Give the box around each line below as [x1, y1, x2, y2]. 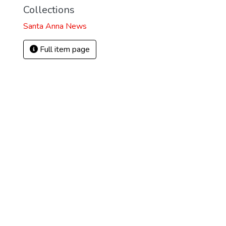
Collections [23, 3, 75, 17]
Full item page [38, 44, 90, 55]
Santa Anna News [23, 21, 87, 32]
